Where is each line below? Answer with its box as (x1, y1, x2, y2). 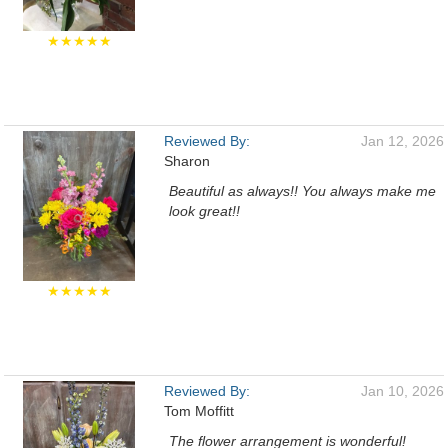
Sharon (164, 153, 210, 169)
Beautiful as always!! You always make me (169, 183, 436, 199)
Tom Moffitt (164, 403, 234, 419)
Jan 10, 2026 (361, 383, 444, 399)
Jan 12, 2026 (361, 133, 444, 149)
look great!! (169, 203, 240, 219)
